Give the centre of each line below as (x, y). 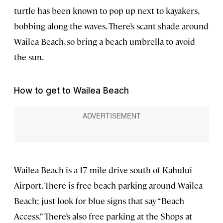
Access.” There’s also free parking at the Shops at (103, 216)
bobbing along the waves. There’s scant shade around (111, 26)
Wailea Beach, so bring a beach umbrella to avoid (105, 41)
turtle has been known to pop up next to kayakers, (106, 10)
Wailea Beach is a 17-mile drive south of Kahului (103, 170)
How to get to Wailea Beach (71, 90)
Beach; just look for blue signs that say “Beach (99, 201)
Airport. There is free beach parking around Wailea (108, 185)
